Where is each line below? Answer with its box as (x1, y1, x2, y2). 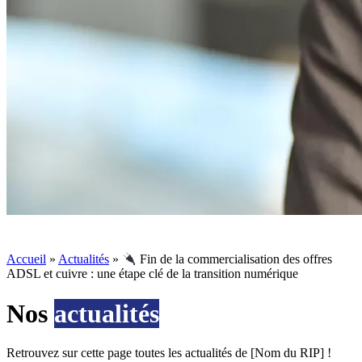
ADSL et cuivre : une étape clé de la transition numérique (6, 267, 298, 281)
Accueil (6, 252, 46, 267)
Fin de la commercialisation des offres (137, 252, 333, 267)
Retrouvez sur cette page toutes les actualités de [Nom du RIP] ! (6, 346, 331, 360)
